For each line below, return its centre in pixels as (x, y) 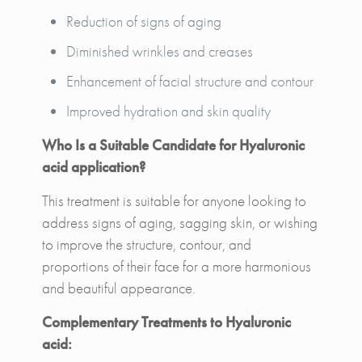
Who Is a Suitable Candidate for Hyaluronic (173, 145)
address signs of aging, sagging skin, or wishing (179, 222)
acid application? (93, 166)
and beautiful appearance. (118, 288)
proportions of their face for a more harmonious (176, 266)
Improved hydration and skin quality (168, 111)
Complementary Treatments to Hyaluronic (166, 322)
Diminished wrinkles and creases (159, 51)
